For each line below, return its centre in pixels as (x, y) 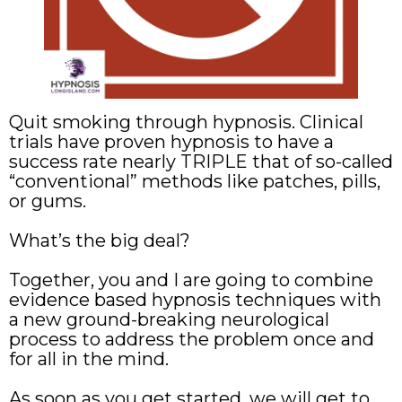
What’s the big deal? (100, 240)
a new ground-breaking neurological (169, 319)
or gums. (48, 201)
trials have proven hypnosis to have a (171, 141)
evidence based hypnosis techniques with (195, 299)
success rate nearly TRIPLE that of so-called (201, 161)
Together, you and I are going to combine (191, 280)
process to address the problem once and (192, 339)
